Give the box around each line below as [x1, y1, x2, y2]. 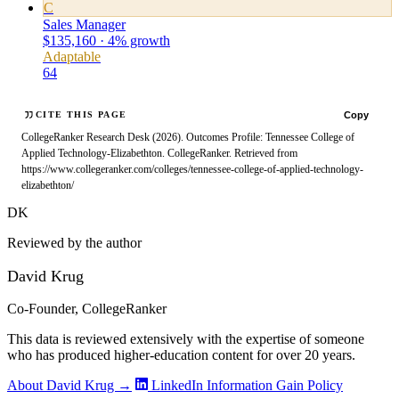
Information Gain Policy [207, 378, 343, 394]
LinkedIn [148, 378, 207, 394]
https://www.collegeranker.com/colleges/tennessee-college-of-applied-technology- [21, 163, 363, 175]
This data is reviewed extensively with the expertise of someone [7, 331, 364, 347]
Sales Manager [43, 17, 126, 32]
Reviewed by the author [7, 235, 142, 251]
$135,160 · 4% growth [43, 33, 170, 48]
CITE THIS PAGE [36, 110, 127, 120]
